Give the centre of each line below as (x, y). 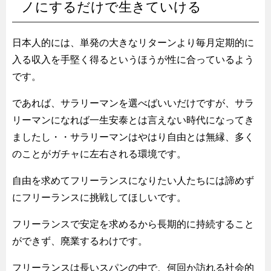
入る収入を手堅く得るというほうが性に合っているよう (133, 59)
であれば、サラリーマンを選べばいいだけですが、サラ (133, 103)
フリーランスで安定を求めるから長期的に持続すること (133, 224)
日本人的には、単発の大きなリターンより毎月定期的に (133, 42)
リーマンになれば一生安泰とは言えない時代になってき (133, 120)
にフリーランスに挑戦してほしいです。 (99, 197)
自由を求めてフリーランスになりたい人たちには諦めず (133, 180)
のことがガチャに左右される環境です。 (99, 154)
